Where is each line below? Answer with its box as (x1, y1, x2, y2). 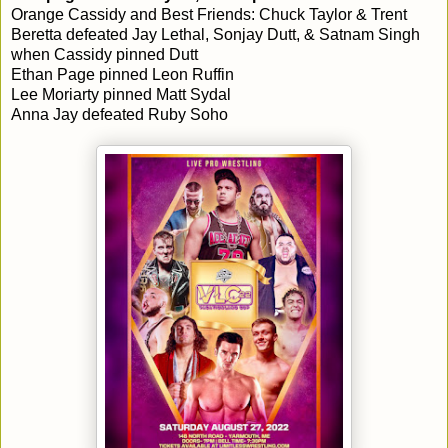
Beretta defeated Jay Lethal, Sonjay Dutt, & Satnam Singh (11, 25, 420, 43)
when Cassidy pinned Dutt (11, 45, 198, 63)
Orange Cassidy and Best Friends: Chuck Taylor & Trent (11, 5, 407, 23)
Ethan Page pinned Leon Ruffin (11, 65, 234, 83)
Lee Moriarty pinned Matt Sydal (11, 85, 231, 103)
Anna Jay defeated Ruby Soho (11, 105, 228, 123)
